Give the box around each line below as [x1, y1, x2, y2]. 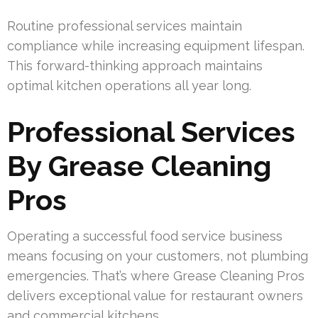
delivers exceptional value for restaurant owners [7, 288, 303, 304]
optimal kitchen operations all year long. [7, 78, 251, 94]
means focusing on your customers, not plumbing [7, 248, 308, 264]
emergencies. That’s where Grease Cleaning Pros [7, 268, 305, 284]
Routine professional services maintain [7, 18, 242, 34]
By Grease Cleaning [7, 149, 271, 183]
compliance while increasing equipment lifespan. [7, 38, 305, 54]
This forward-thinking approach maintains [7, 58, 263, 74]
